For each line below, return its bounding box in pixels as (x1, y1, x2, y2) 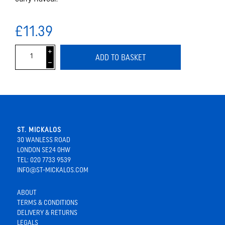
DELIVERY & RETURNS (17, 208, 77, 217)
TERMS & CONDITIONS (17, 198, 78, 207)
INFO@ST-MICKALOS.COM (17, 166, 88, 174)
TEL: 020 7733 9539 (17, 156, 71, 164)
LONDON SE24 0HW (17, 146, 70, 154)
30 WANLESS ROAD (17, 136, 70, 144)
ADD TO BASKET (95, 52, 146, 62)
